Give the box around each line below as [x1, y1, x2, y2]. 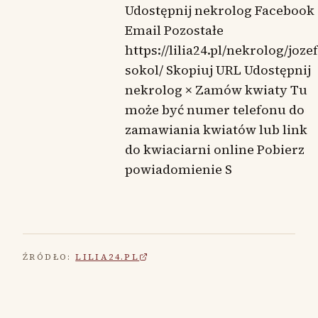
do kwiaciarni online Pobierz [125, 141, 305, 158]
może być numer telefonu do [125, 101, 305, 119]
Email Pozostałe [125, 21, 224, 39]
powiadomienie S [125, 160, 232, 178]
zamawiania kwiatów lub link [125, 121, 307, 138]
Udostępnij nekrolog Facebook [125, 1, 314, 19]
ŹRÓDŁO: [23, 251, 72, 263]
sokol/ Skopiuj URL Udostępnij [125, 61, 311, 79]
